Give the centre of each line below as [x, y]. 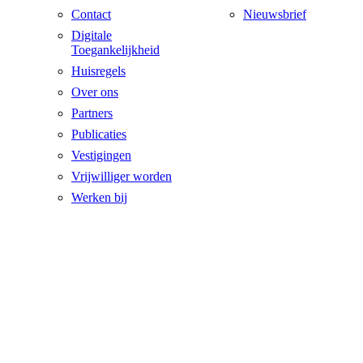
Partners [92, 113]
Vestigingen [101, 155]
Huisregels [98, 70]
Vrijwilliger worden [122, 176]
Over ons [95, 92]
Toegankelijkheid [115, 49]
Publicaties [99, 134]
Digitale [92, 35]
